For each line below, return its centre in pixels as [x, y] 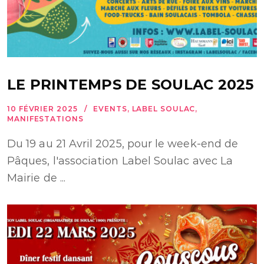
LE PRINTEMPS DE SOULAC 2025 [131, 84]
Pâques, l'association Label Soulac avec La [120, 161]
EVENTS [110, 108]
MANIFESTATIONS [45, 118]
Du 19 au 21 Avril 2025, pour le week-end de [123, 143]
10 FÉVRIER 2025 [42, 108]
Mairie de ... [36, 178]
